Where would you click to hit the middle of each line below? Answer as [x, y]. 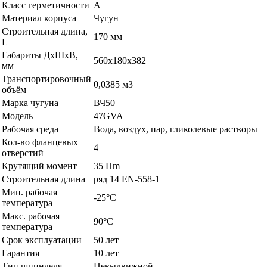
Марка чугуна [30, 103]
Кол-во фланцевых [40, 142]
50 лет [106, 240]
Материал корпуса [39, 18]
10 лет [106, 253]
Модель [17, 116]
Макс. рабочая [31, 216]
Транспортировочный [46, 79]
